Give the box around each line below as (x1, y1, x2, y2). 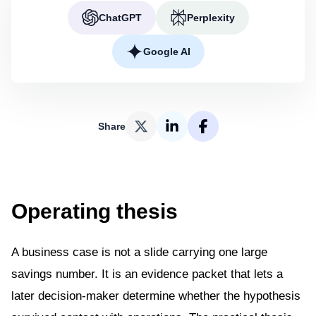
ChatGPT (98, 12, 142, 23)
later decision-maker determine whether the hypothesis (11, 289, 300, 303)
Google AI (142, 46, 190, 57)
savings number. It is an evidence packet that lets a (11, 267, 283, 281)
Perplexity (186, 12, 235, 23)
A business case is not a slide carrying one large (11, 245, 267, 259)
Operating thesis (11, 200, 178, 223)
